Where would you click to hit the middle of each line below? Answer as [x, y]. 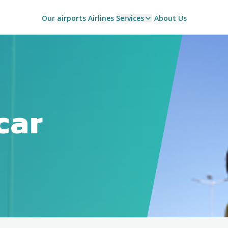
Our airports [64, 18]
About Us [170, 18]
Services [130, 18]
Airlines [101, 18]
